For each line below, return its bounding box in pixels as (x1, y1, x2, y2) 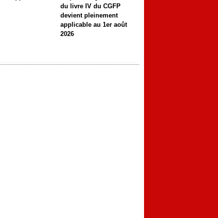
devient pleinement (60, 12, 118, 19)
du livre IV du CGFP (60, 2, 121, 10)
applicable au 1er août (60, 21, 127, 28)
